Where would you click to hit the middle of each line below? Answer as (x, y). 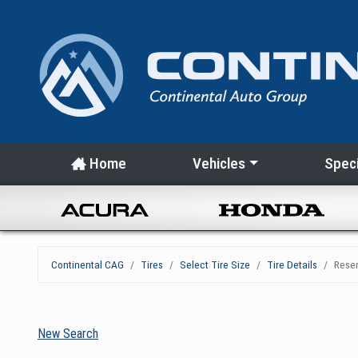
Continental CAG (88, 265)
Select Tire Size (215, 265)
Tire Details (292, 265)
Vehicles (219, 164)
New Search (68, 334)
